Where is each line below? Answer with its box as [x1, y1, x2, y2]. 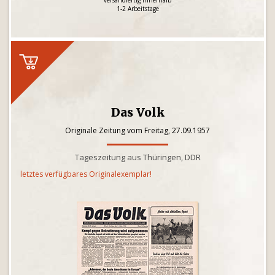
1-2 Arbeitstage [116, 4, 159, 13]
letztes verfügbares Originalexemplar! [20, 169, 152, 179]
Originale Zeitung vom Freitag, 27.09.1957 [65, 125, 210, 136]
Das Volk [110, 105, 165, 120]
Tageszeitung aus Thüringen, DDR [74, 152, 201, 163]
